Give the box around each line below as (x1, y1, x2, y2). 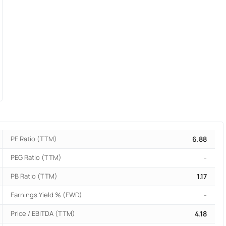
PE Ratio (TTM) (11, 134, 58, 144)
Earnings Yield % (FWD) (11, 190, 83, 200)
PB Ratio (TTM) (11, 172, 58, 181)
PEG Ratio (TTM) (11, 153, 62, 162)
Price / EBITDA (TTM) (11, 209, 76, 218)
